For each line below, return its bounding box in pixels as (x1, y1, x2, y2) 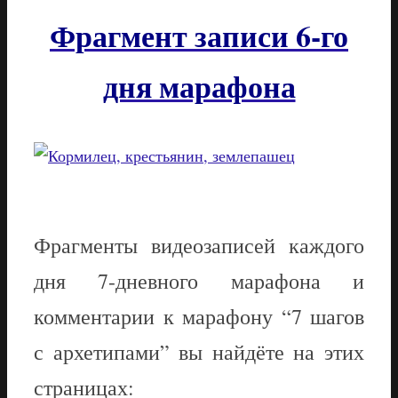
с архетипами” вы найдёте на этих (34, 337, 364, 366)
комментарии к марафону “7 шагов (34, 301, 364, 330)
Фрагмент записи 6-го (50, 13, 348, 59)
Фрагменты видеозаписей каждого (34, 230, 364, 259)
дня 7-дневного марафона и (34, 266, 364, 295)
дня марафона (102, 64, 296, 109)
